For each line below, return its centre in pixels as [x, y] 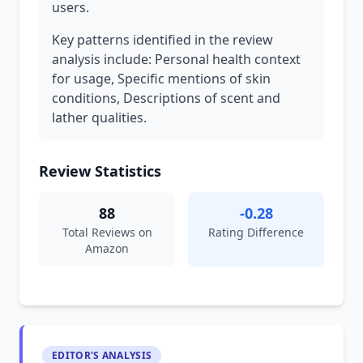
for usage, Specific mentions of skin [161, 79]
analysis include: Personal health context [176, 59]
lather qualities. [99, 117]
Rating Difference [256, 232]
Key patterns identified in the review [162, 40]
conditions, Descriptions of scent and [166, 98]
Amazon [107, 248]
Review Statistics [100, 171]
